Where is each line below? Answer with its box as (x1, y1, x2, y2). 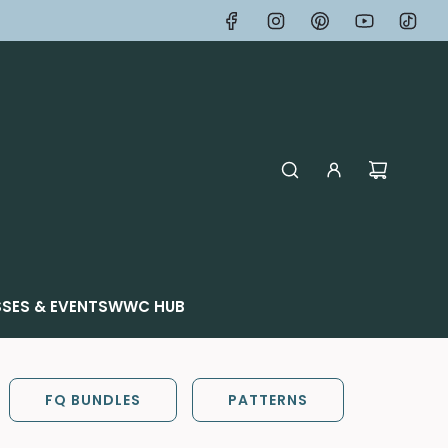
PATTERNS (228, 390, 308, 411)
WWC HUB (107, 296, 185, 318)
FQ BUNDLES (45, 390, 141, 411)
